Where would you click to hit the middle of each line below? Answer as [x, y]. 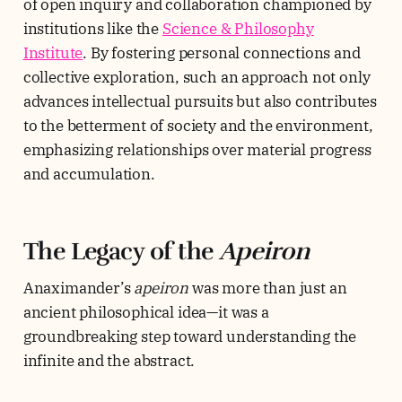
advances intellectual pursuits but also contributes [200, 102]
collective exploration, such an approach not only [197, 78]
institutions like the [92, 29]
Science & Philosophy [238, 29]
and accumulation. [89, 175]
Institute [53, 53]
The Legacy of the [121, 252]
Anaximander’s [79, 288]
